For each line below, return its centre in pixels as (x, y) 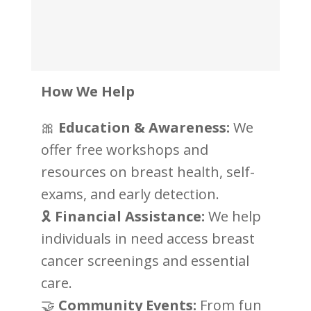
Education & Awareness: (144, 128)
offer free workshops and (124, 150)
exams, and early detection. (130, 194)
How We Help (87, 92)
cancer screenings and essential (145, 261)
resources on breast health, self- (148, 172)
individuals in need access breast (148, 239)
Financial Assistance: (129, 217)
